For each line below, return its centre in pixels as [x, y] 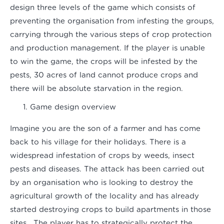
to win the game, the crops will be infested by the [104, 62]
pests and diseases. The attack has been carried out [107, 169]
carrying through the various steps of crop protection [111, 35]
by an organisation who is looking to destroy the [101, 183]
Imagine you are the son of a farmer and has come [105, 129]
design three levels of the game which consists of [103, 8]
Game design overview [73, 107]
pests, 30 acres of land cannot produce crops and [104, 75]
